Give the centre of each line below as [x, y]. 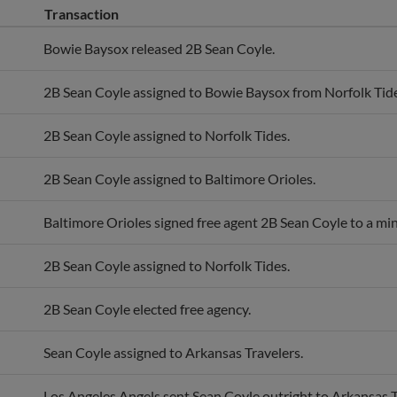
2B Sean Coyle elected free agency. [147, 309]
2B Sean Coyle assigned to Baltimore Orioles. [179, 179]
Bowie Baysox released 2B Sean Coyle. [159, 48]
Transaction [82, 14]
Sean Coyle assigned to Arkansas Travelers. [173, 352]
